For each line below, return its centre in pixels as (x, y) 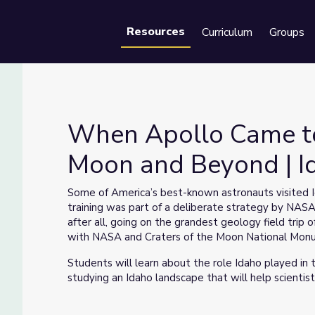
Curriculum (227, 32)
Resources (156, 32)
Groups (287, 32)
